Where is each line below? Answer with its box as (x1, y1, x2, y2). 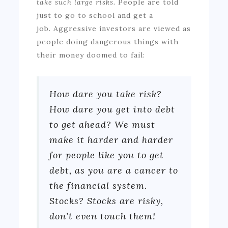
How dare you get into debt (49, 103, 176, 115)
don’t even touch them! (49, 210, 156, 222)
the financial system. (49, 179, 148, 191)
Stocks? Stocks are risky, (49, 194, 164, 207)
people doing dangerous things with (37, 37, 179, 46)
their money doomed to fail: (37, 50, 146, 60)
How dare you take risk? (49, 88, 162, 100)
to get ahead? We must (49, 118, 156, 130)
